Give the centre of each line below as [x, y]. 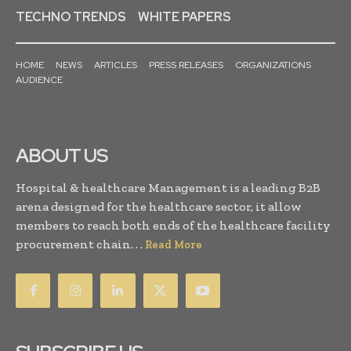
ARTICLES [116, 65]
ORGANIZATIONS [273, 65]
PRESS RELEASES [186, 65]
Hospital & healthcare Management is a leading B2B [168, 188]
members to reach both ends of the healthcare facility [173, 226]
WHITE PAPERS [185, 17]
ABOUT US [62, 156]
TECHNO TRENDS [71, 17]
